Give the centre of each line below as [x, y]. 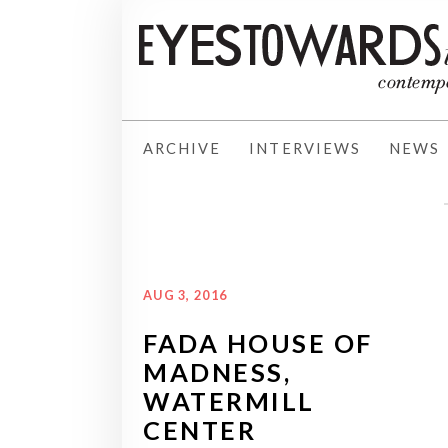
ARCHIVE [182, 148]
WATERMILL [229, 400]
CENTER [200, 429]
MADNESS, [217, 371]
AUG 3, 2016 [185, 294]
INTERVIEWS [305, 148]
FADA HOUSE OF [258, 342]
